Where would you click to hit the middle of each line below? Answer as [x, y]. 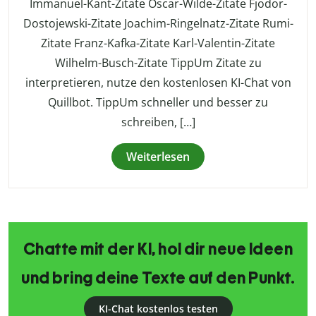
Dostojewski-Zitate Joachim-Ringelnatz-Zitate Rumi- [158, 24]
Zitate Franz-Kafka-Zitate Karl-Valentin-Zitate [158, 43]
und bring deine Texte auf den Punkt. [158, 278]
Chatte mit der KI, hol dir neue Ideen [158, 249]
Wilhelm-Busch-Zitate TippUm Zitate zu [158, 63]
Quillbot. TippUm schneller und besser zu [158, 103]
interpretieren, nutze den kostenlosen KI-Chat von [158, 83]
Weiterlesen [158, 157]
